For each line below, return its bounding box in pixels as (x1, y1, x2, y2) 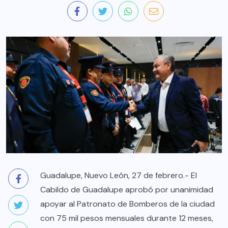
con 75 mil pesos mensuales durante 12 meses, (40, 213, 213, 224)
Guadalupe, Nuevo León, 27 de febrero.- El (40, 170, 197, 181)
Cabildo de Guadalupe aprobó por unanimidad (40, 184, 213, 195)
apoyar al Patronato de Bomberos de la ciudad (40, 198, 215, 210)
